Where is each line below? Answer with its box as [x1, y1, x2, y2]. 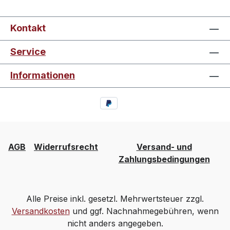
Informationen [10, 70, 75, 81]
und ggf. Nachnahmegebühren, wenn [69, 206, 219, 216]
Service [10, 46, 46, 57]
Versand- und [136, 142, 192, 152]
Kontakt [10, 23, 46, 34]
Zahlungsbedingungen [118, 154, 210, 164]
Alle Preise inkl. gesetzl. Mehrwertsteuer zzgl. [26, 194, 204, 204]
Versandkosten [11, 206, 70, 216]
